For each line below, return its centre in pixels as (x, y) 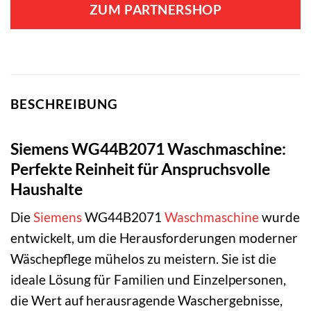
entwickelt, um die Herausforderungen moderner (154, 238)
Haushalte (47, 188)
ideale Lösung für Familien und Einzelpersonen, (148, 280)
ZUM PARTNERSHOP (155, 10)
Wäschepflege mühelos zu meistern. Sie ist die (143, 259)
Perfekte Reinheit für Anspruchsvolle (140, 168)
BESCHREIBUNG (64, 104)
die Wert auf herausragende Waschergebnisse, (146, 301)
